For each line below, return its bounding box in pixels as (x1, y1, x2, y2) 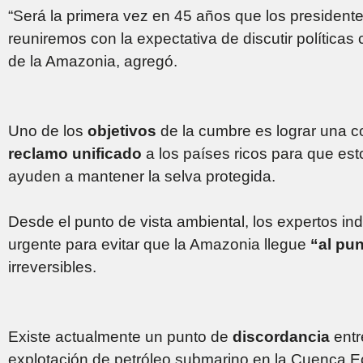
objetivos (88, 122, 160, 139)
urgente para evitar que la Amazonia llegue (8, 235, 310, 253)
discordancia (233, 327, 334, 345)
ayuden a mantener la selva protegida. (8, 167, 275, 185)
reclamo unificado (8, 144, 142, 162)
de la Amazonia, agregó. (8, 52, 177, 70)
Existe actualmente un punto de (8, 327, 233, 345)
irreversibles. (8, 258, 96, 275)
